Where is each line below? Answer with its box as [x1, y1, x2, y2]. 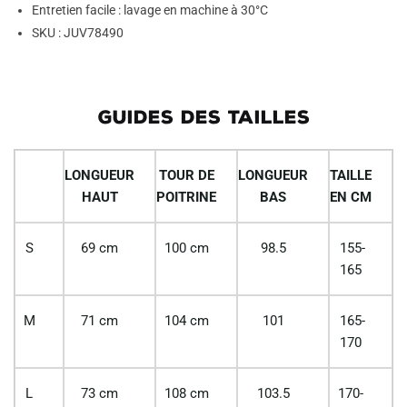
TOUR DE [158, 166, 214, 184]
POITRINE [156, 188, 217, 205]
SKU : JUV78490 [32, 25, 124, 40]
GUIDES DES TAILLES [97, 105, 310, 128]
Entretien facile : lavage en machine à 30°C [32, 3, 268, 17]
